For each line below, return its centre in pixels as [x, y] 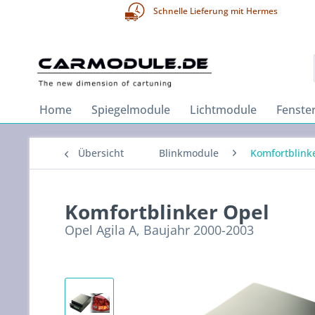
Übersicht [101, 153]
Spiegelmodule [131, 110]
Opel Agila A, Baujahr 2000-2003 [159, 230]
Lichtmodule [223, 110]
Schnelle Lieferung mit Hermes [214, 11]
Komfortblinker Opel [167, 212]
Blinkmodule [189, 153]
